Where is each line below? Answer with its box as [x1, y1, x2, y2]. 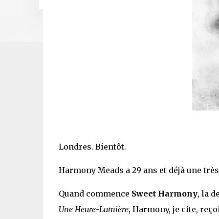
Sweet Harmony [131, 188, 197, 198]
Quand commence [58, 188, 131, 198]
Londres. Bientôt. [58, 141, 126, 152]
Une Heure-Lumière [58, 204, 129, 214]
